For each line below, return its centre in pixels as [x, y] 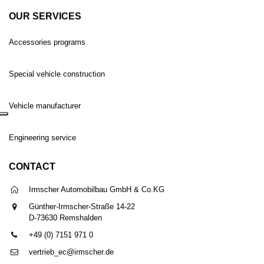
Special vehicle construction [57, 74]
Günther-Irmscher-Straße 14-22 [82, 207]
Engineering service [42, 138]
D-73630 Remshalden [66, 218]
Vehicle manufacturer [45, 106]
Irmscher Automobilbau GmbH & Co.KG [97, 190]
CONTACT [32, 167]
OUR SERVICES [45, 16]
